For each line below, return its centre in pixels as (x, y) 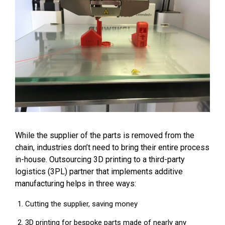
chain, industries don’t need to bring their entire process (112, 148)
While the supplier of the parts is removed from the (105, 136)
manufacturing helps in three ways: (76, 184)
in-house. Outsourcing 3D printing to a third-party (100, 160)
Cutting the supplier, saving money (81, 204)
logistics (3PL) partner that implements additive (99, 172)
